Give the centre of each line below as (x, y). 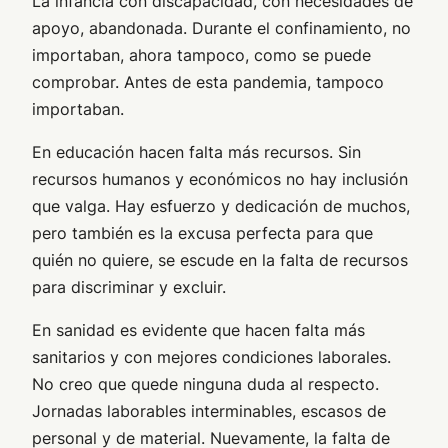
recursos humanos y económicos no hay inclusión (220, 179)
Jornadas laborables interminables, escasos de (209, 411)
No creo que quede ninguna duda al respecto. (205, 384)
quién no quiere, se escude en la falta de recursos (220, 260)
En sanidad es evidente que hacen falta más (198, 330)
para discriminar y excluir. (129, 287)
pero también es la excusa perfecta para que (202, 233)
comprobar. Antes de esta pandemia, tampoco (208, 82)
